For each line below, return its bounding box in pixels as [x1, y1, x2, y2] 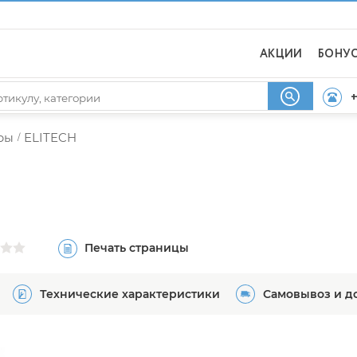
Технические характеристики [40, 287, 220, 301]
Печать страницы [84, 240, 189, 255]
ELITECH [24, 130, 76, 145]
